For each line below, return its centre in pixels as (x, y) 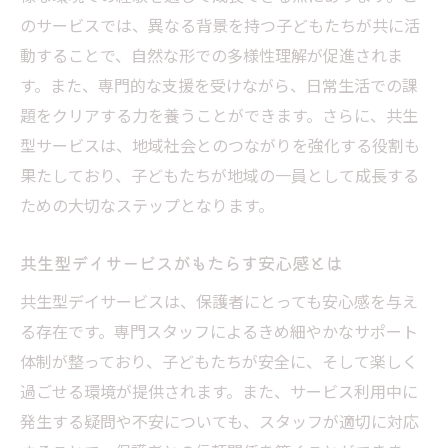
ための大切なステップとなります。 (147, 204)
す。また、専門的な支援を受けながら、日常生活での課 (219, 84)
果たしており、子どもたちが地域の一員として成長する (219, 174)
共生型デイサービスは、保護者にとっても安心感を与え (219, 300)
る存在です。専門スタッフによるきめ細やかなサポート (219, 330)
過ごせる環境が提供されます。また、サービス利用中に (219, 390)
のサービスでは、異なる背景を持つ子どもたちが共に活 (220, 24)
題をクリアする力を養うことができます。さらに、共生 (219, 114)
